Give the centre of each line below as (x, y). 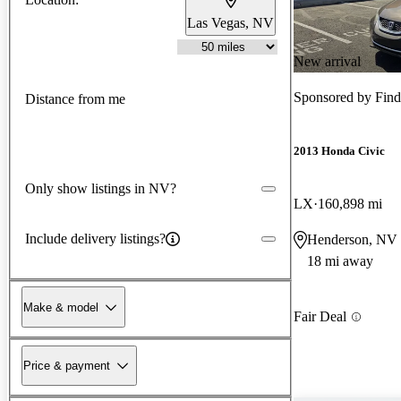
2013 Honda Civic (339, 151)
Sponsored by (334, 97)
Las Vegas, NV (230, 22)
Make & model (61, 307)
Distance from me (75, 99)
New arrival (327, 61)
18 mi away (340, 261)
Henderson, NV (352, 240)
